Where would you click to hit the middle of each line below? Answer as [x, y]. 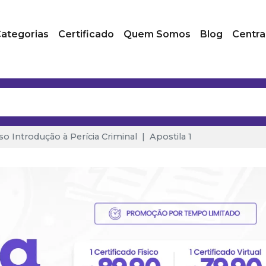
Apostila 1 [171, 137]
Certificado [86, 34]
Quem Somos [157, 34]
